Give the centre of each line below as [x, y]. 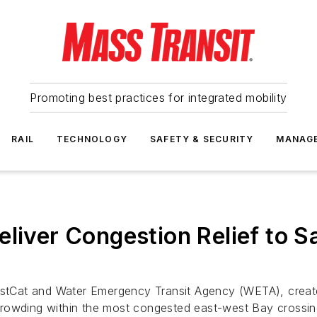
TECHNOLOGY [92, 139]
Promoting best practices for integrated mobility [158, 98]
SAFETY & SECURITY [202, 139]
